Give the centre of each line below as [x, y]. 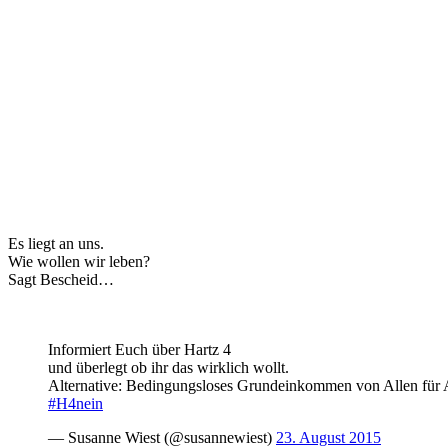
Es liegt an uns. [56, 243]
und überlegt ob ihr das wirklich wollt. [168, 367]
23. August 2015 [328, 437]
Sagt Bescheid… [61, 279]
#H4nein [75, 403]
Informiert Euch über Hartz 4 [139, 349]
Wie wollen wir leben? [79, 261]
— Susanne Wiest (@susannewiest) [162, 437]
